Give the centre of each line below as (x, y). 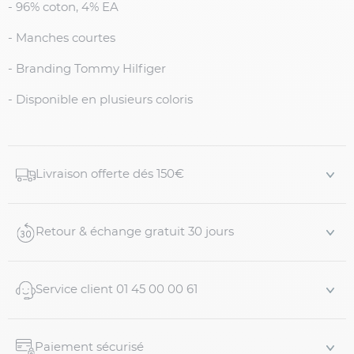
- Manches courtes (62, 39)
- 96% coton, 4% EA (63, 8)
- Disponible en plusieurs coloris (100, 100)
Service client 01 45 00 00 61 (117, 290)
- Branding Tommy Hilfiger (87, 70)
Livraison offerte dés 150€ (110, 175)
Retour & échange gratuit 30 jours (135, 232)
